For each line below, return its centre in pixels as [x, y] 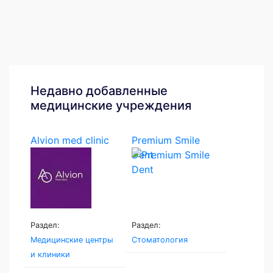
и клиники [50, 254]
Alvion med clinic [70, 140]
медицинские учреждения [111, 105]
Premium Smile [165, 140]
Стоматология [159, 239]
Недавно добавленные [99, 90]
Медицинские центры [72, 239]
